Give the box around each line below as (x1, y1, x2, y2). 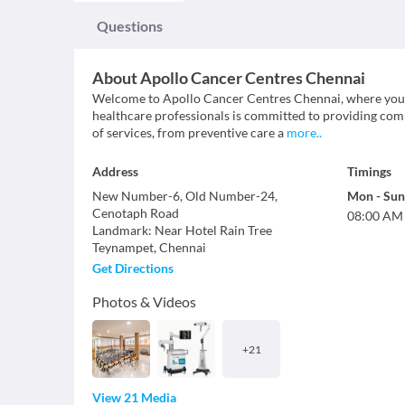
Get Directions (92, 260, 174, 276)
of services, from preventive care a (92, 125, 284, 140)
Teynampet (92, 240, 154, 255)
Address (92, 164, 138, 179)
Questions (97, 17, 163, 34)
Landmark (92, 222, 148, 238)
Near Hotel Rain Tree (155, 222, 272, 238)
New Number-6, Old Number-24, (92, 188, 278, 203)
